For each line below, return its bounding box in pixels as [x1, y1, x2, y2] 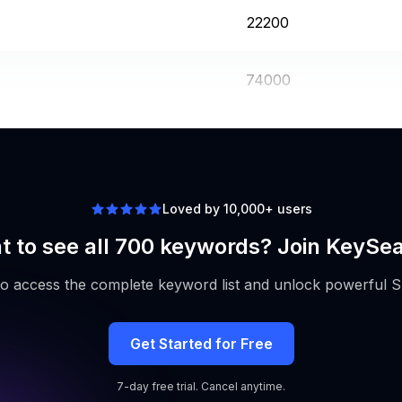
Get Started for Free [129, 334, 273, 353]
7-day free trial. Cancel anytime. [117, 379, 285, 393]
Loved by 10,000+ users [162, 200, 312, 216]
